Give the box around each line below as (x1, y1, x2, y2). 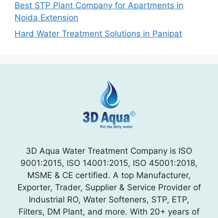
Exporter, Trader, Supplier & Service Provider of (17, 182, 201, 193)
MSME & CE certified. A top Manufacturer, (27, 170, 191, 181)
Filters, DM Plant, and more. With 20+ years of (18, 207, 200, 217)
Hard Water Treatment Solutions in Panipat (15, 29, 182, 39)
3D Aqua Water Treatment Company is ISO (26, 146, 192, 156)
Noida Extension (15, 12, 78, 22)
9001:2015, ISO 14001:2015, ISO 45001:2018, (20, 158, 198, 168)
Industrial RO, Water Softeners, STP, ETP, (29, 195, 189, 205)
